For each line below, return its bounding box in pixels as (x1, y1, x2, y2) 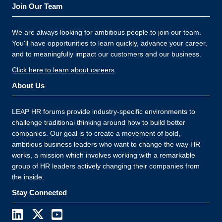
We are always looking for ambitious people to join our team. (12, 28, 201, 36)
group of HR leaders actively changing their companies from (12, 162, 200, 170)
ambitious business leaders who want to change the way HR (12, 140, 200, 148)
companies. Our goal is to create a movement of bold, (12, 129, 180, 137)
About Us (12, 81, 45, 90)
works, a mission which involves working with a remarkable (12, 151, 195, 159)
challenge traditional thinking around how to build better (12, 118, 185, 126)
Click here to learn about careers (12, 66, 114, 74)
